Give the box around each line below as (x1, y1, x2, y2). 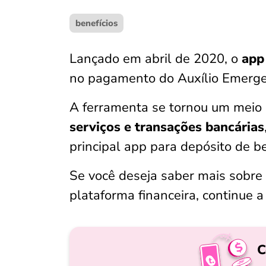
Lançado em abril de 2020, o (69, 50, 242, 68)
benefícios (75, 17, 118, 29)
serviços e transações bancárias (69, 118, 264, 136)
